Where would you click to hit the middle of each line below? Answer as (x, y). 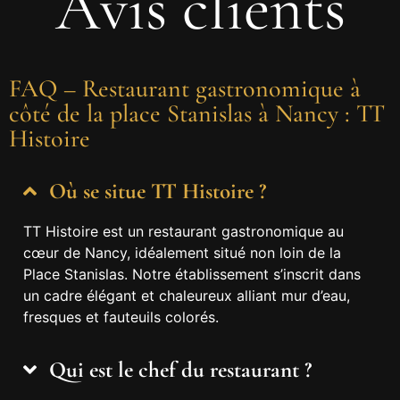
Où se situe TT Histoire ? (157, 192)
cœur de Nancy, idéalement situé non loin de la (182, 253)
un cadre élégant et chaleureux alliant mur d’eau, (187, 296)
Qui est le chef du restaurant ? (180, 369)
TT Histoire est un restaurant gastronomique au (183, 232)
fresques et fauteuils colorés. (121, 317)
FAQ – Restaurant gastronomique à (185, 89)
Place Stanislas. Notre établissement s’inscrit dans (192, 275)
